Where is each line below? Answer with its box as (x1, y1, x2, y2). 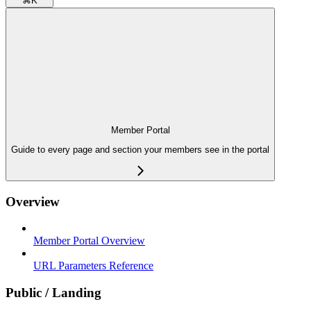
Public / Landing (6, 285, 101, 300)
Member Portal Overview (33, 235, 145, 247)
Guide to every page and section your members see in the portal (11, 144, 269, 155)
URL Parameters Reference (33, 260, 153, 272)
